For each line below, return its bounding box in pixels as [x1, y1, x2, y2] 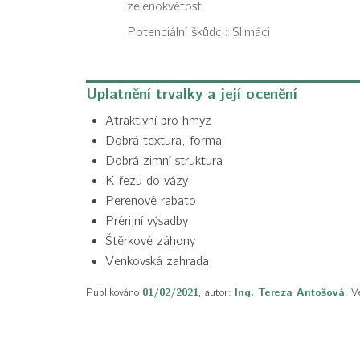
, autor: [198, 286, 235, 298]
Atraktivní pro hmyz [105, 113, 211, 128]
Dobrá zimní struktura [105, 153, 223, 168]
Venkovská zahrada [105, 254, 209, 268]
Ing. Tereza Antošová [235, 286, 345, 299]
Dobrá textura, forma [105, 133, 222, 148]
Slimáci [232, 25, 270, 39]
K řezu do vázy [105, 174, 188, 188]
